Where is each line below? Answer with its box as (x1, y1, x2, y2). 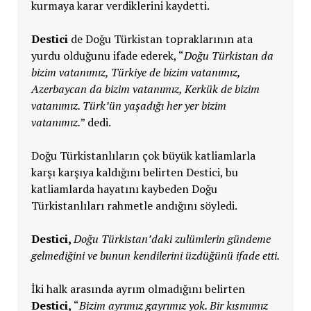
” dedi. (80, 114, 111, 130)
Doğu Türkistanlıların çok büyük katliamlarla (31, 147, 255, 163)
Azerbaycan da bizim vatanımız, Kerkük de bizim (31, 81, 260, 96)
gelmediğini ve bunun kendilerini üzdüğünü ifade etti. (31, 247, 280, 263)
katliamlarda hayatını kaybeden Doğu (31, 180, 217, 196)
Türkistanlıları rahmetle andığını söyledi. (31, 197, 237, 213)
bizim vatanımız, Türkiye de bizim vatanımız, (31, 64, 240, 80)
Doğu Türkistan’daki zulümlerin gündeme (73, 230, 271, 246)
